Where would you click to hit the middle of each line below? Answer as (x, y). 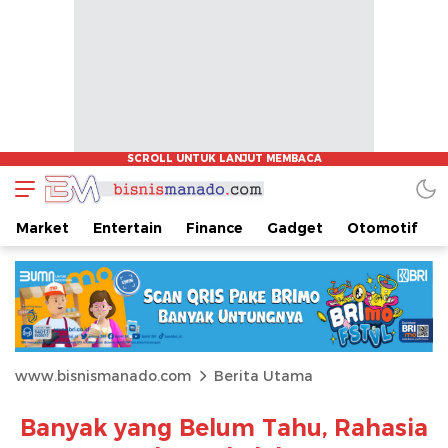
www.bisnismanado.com (103, 375)
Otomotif (382, 228)
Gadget (295, 228)
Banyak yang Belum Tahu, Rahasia (224, 427)
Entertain (127, 228)
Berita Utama (263, 375)
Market (42, 228)
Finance (214, 228)
